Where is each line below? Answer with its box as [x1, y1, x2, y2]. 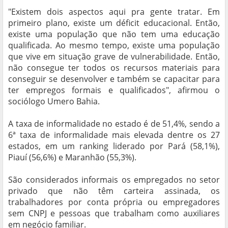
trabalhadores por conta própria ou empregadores [8, 196, 220, 208]
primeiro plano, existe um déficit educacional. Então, [8, 17, 220, 29]
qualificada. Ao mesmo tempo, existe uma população [8, 40, 220, 51]
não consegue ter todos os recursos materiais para [8, 62, 220, 74]
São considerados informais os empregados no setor [8, 174, 220, 186]
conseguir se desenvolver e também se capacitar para [8, 73, 220, 85]
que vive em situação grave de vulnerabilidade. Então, [8, 51, 220, 63]
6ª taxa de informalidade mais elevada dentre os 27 [8, 129, 220, 141]
